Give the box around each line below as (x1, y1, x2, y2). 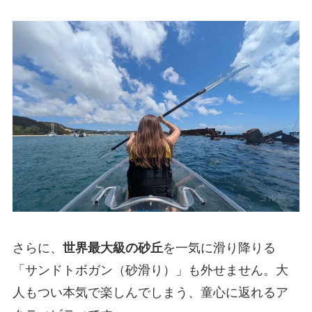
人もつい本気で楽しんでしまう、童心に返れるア (12, 286, 288, 300)
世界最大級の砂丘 (62, 241, 163, 256)
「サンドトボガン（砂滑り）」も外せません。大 (12, 263, 288, 278)
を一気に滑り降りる (162, 241, 276, 256)
